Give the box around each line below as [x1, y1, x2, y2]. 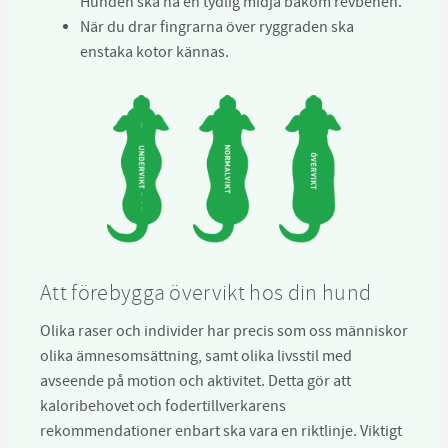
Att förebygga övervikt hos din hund [40, 278, 372, 307]
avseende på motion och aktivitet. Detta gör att [40, 370, 351, 391]
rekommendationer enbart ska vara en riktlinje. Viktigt [40, 420, 402, 441]
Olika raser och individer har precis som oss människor [40, 320, 408, 341]
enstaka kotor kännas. [80, 42, 229, 62]
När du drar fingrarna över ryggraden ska [80, 17, 354, 37]
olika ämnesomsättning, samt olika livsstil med [40, 345, 352, 366]
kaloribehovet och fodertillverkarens [40, 395, 286, 416]
